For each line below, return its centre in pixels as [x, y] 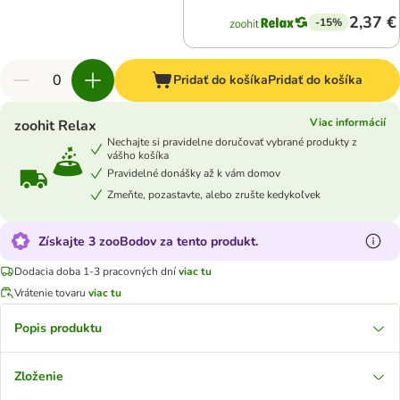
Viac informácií [348, 122]
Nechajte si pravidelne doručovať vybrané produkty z [232, 142]
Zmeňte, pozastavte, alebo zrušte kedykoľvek [214, 194]
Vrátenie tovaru [50, 292]
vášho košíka [138, 155]
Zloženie [39, 376]
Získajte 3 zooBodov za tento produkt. [148, 241]
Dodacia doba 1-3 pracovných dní [95, 271]
